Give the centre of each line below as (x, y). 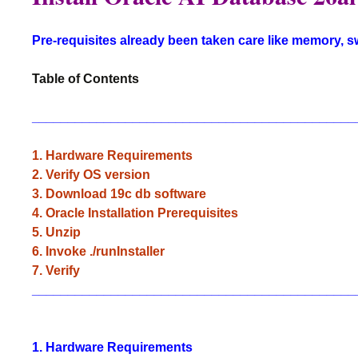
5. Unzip (56, 232)
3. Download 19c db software (119, 194)
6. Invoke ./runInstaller (98, 251)
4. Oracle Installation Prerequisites (135, 213)
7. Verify (56, 270)
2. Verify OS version (91, 175)
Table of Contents (86, 79)
